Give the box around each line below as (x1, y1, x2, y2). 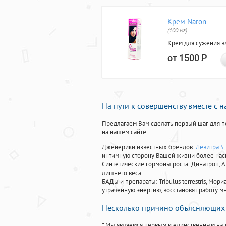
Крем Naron (167, 17, 206, 27)
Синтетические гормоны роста (102, 160, 188, 169)
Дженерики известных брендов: (102, 143, 196, 152)
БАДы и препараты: (102, 177, 159, 186)
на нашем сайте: (102, 128, 148, 137)
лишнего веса (102, 168, 141, 178)
